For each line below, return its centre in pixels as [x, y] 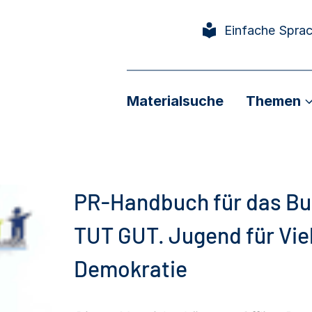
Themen [273, 101]
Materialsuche [175, 101]
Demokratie [131, 268]
